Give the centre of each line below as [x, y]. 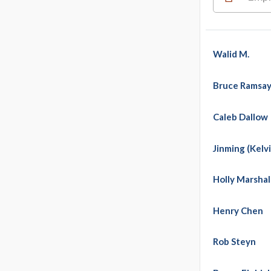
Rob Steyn [235, 242]
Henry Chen [238, 210]
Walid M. [231, 54]
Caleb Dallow [241, 117]
